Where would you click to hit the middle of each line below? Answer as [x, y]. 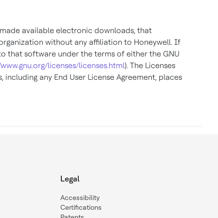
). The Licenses [150, 65]
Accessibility [80, 198]
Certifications [81, 207]
